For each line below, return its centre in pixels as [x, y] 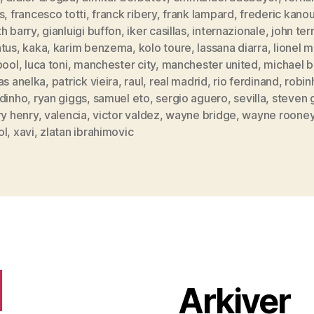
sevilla [250, 98]
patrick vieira [85, 82]
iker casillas [157, 31]
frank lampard [198, 14]
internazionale [229, 31]
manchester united [210, 65]
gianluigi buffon [82, 31]
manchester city [115, 65]
